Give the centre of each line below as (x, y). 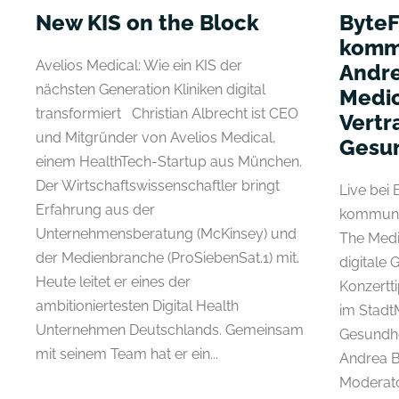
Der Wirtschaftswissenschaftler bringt (158, 185)
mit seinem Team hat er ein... (127, 354)
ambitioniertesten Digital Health (137, 305)
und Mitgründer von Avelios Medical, (156, 137)
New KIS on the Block (147, 22)
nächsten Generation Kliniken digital (151, 89)
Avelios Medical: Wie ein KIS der (139, 65)
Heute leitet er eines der (113, 281)
